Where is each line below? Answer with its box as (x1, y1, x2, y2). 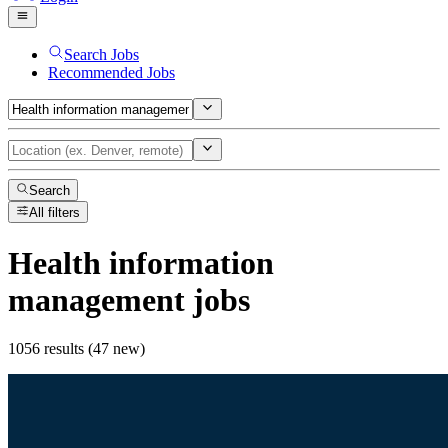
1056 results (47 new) (8, 340, 145, 358)
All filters (29, 205, 81, 221)
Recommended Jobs (48, 63, 175, 81)
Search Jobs (64, 45, 139, 63)
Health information (8, 244, 274, 281)
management (8, 281, 185, 318)
